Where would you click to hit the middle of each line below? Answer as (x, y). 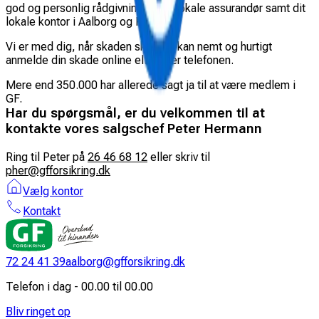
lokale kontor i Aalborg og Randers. (92, 21)
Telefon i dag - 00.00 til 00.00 (79, 286)
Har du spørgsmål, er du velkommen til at (135, 113)
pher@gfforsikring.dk (58, 170)
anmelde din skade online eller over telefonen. (120, 60)
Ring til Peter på (47, 157)
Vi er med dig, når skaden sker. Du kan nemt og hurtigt (139, 46)
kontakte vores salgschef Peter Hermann (134, 129)
